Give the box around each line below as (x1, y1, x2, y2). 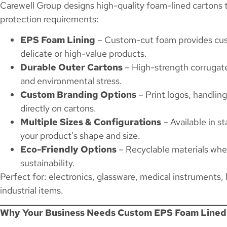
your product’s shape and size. (20, 130, 140, 142)
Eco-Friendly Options (20, 143, 117, 156)
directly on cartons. (20, 102, 96, 115)
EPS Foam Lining (20, 34, 95, 46)
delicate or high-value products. (20, 48, 147, 60)
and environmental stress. (20, 75, 122, 87)
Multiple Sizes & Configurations (20, 116, 161, 128)
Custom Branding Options (20, 89, 136, 101)
